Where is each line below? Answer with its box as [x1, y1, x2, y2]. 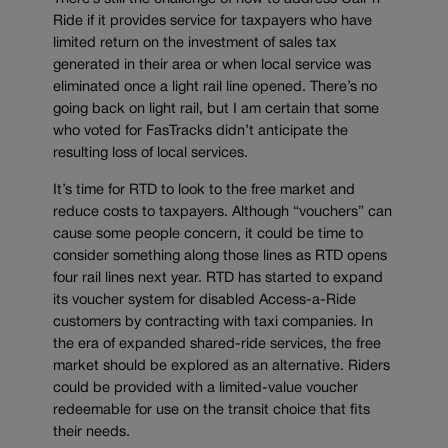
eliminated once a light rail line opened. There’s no [53, 81, 377, 95]
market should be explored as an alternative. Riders [53, 360, 390, 373]
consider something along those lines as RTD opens [53, 250, 387, 263]
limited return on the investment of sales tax [53, 37, 337, 51]
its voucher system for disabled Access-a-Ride [53, 294, 356, 307]
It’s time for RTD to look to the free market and [53, 184, 355, 197]
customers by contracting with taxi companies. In [53, 316, 373, 329]
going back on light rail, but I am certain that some [53, 103, 379, 117]
